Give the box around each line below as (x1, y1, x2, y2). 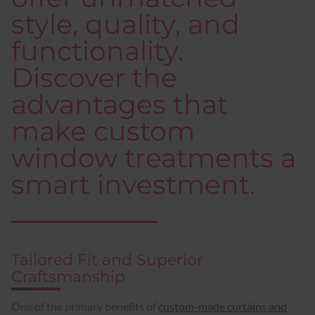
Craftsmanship (11, 266, 125, 286)
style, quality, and (11, 7, 240, 41)
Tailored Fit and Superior (11, 249, 203, 269)
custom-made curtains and (158, 299, 287, 313)
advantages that (11, 87, 228, 121)
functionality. (11, 34, 184, 67)
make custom (11, 114, 195, 148)
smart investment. (11, 167, 255, 201)
